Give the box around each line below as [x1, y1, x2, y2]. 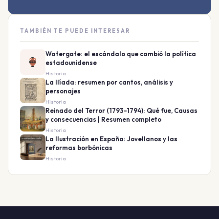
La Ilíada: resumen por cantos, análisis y [45, 78, 173, 87]
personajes [45, 87, 81, 95]
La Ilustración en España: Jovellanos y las [45, 135, 177, 143]
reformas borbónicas [45, 144, 112, 152]
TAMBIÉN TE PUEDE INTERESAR [20, 27, 130, 35]
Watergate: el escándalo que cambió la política [45, 50, 196, 58]
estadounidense [45, 59, 97, 67]
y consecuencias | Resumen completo [45, 115, 161, 124]
